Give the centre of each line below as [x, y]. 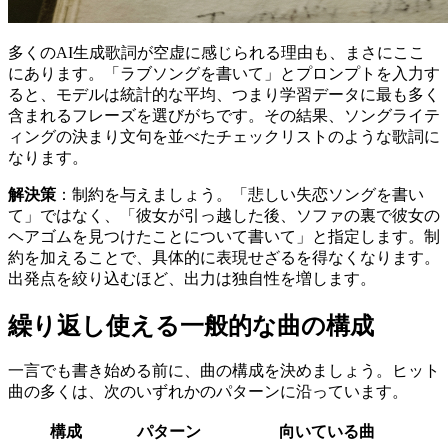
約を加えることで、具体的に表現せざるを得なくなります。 [224, 257]
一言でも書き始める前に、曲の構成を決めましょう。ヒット [224, 371]
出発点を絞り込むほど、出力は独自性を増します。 [192, 278]
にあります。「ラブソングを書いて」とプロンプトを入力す [224, 73]
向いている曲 [327, 432]
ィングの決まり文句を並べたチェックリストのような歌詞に [224, 136]
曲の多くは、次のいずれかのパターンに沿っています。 [208, 392]
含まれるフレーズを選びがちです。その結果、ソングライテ [224, 115]
